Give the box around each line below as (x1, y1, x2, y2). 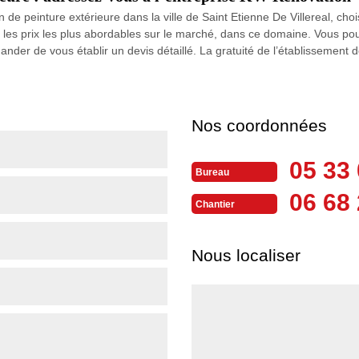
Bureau (196, 167, 229, 179)
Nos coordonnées (192, 115, 327, 135)
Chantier (196, 199, 235, 211)
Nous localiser (192, 245, 301, 264)
